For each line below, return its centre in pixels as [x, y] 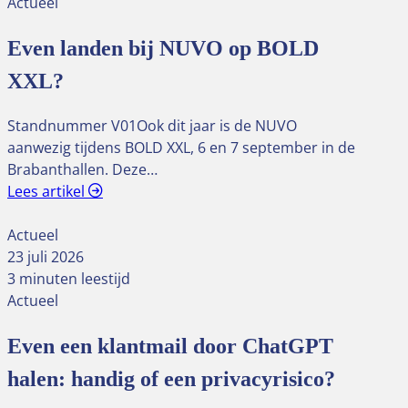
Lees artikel [48, 192]
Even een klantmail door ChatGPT [170, 347]
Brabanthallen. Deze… [82, 170]
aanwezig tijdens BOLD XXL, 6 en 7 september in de [181, 148]
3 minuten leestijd [69, 279]
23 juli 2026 [46, 257]
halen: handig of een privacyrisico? [171, 379]
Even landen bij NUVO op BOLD [163, 48]
